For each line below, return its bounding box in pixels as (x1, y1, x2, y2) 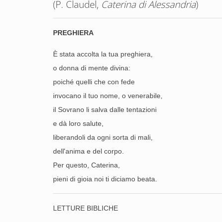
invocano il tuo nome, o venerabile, (53, 92, 163, 100)
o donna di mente (53, 64, 108, 72)
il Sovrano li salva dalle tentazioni (53, 106, 157, 113)
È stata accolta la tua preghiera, (53, 50, 153, 58)
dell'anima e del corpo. (53, 147, 124, 155)
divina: (108, 64, 130, 72)
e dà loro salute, (53, 119, 104, 127)
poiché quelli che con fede (53, 78, 135, 86)
